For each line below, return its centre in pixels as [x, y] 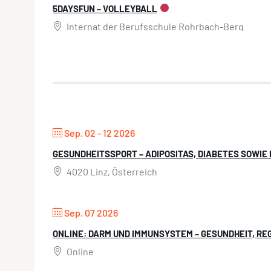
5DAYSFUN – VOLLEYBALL [105, 9]
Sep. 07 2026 [91, 213]
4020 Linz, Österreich [111, 172]
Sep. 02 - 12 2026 [100, 133]
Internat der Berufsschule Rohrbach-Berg [154, 27]
